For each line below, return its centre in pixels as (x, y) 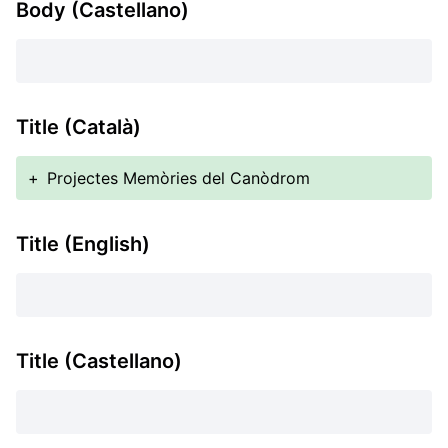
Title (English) (83, 244)
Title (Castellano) (99, 361)
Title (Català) (78, 127)
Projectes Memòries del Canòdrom (178, 178)
